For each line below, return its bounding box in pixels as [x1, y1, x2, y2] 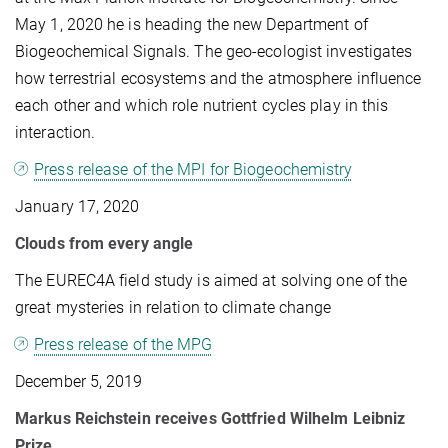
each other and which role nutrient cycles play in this [15, 95, 389, 115]
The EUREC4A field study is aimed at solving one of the [15, 270, 408, 290]
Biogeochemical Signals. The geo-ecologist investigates [15, 41, 413, 61]
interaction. [15, 122, 96, 142]
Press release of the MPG [34, 334, 213, 354]
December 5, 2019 [15, 371, 143, 391]
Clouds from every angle [15, 233, 194, 253]
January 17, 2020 [15, 196, 140, 216]
